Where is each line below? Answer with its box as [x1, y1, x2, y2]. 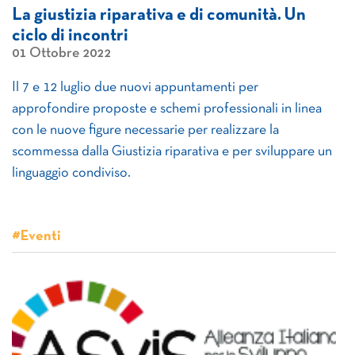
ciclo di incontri [12, 29, 128, 44]
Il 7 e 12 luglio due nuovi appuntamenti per [12, 81, 258, 94]
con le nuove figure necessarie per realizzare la [12, 124, 279, 137]
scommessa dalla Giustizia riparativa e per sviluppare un [12, 145, 332, 158]
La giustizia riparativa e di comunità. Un [12, 8, 306, 23]
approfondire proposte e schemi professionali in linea [12, 102, 322, 116]
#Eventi [12, 230, 61, 243]
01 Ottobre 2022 [12, 47, 111, 60]
